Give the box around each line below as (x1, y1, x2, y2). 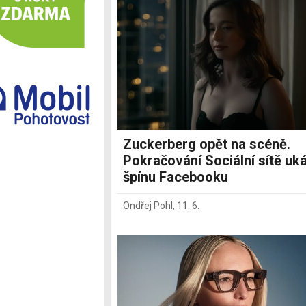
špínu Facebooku (123, 169, 228, 186)
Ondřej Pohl (123, 200, 173, 212)
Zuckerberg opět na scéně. (123, 136, 290, 153)
